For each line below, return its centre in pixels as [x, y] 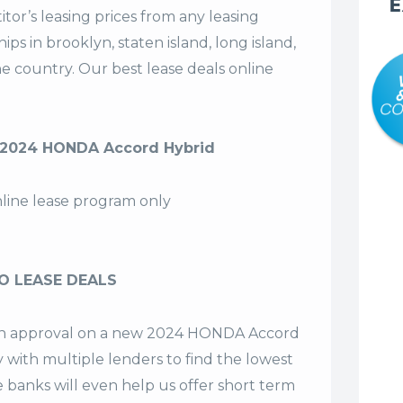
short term [256, 386]
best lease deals [168, 69]
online [249, 69]
